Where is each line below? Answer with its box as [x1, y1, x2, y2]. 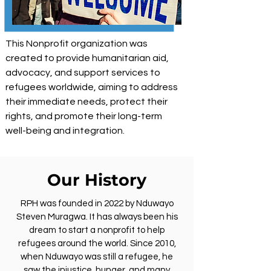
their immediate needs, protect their [5, 97, 168, 106]
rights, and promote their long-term [5, 111, 162, 121]
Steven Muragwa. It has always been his [16, 212, 178, 221]
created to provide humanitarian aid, [5, 53, 169, 63]
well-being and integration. [5, 126, 125, 135]
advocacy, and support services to [5, 68, 160, 77]
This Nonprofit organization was [5, 39, 148, 48]
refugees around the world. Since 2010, [18, 239, 176, 248]
